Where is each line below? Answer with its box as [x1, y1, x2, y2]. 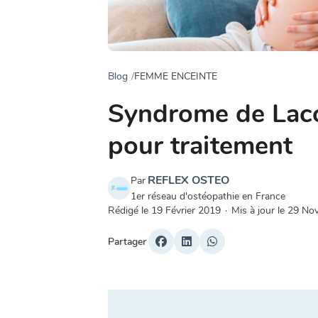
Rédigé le [108, 204, 151, 217]
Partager [108, 234, 146, 248]
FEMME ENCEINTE [134, 70, 217, 83]
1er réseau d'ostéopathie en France [131, 190, 285, 203]
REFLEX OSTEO [148, 172, 229, 188]
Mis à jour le [231, 204, 287, 217]
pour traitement [108, 128, 292, 163]
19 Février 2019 [151, 204, 221, 217]
